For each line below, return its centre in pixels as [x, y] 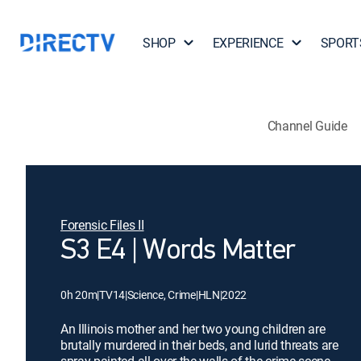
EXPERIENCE [248, 43]
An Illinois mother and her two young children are [193, 329]
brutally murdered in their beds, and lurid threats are [199, 345]
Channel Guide [307, 125]
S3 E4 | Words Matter [178, 251]
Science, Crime [161, 295]
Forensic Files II [102, 225]
